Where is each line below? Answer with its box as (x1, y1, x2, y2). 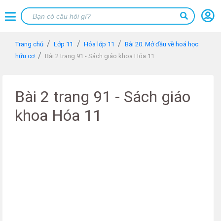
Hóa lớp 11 (83, 40, 114, 48)
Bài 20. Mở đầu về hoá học (125, 40, 199, 48)
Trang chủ (15, 40, 43, 48)
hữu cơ (15, 52, 35, 60)
